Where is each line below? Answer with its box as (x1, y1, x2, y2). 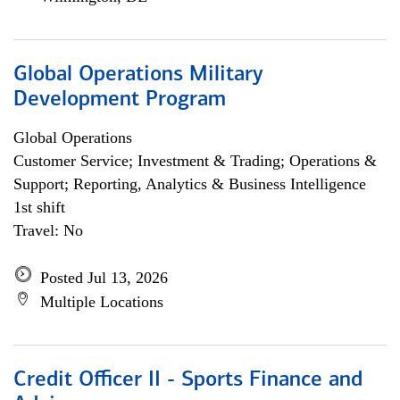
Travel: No (13, 221, 83, 239)
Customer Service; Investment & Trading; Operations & (13, 152, 377, 170)
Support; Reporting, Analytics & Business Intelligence (13, 175, 366, 193)
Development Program (13, 89, 226, 111)
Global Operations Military (13, 64, 263, 86)
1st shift (13, 198, 65, 216)
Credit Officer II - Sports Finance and (13, 370, 362, 391)
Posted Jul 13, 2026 (40, 269, 168, 287)
